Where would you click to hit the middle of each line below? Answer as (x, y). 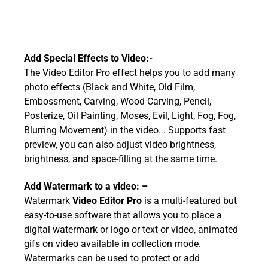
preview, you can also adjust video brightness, (120, 145)
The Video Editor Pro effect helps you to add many (130, 73)
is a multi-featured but (189, 201)
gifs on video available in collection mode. (112, 244)
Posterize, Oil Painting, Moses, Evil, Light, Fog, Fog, (130, 116)
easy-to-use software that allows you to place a (123, 215)
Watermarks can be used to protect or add (112, 258)
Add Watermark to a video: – (86, 187)
